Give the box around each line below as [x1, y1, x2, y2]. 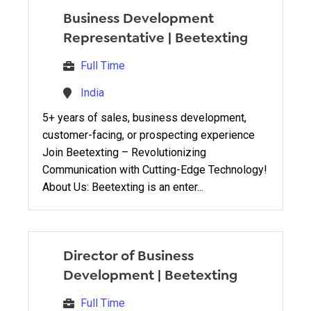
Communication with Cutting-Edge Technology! [42, 162, 267, 176]
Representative [63, 28, 165, 47]
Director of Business [63, 246, 194, 264]
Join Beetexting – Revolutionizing [42, 145, 206, 159]
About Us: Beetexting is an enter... [42, 180, 203, 194]
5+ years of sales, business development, [42, 110, 246, 124]
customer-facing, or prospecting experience [42, 128, 255, 142]
